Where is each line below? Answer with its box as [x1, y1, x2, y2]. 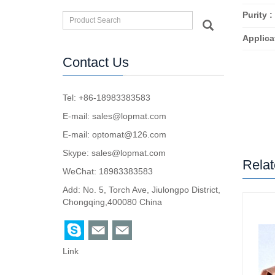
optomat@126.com [92, 130, 166, 139]
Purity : [242, 10, 273, 20]
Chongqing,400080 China [63, 197, 162, 207]
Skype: [63, 148, 91, 158]
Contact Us [63, 55, 129, 70]
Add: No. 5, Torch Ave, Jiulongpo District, [63, 185, 220, 195]
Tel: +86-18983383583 [63, 93, 150, 103]
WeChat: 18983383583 [63, 166, 153, 176]
